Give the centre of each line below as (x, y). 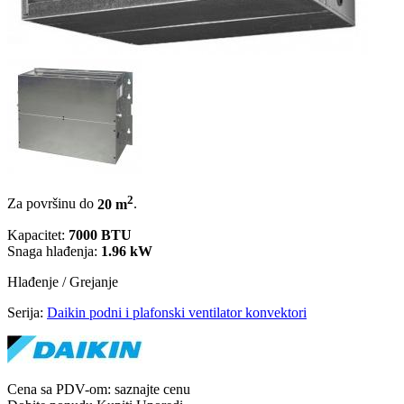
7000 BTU (100, 234)
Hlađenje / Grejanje (63, 281)
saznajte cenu (152, 389)
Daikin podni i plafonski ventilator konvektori (177, 312)
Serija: (27, 312)
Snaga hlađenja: (54, 251)
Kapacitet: (38, 234)
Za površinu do (52, 204)
